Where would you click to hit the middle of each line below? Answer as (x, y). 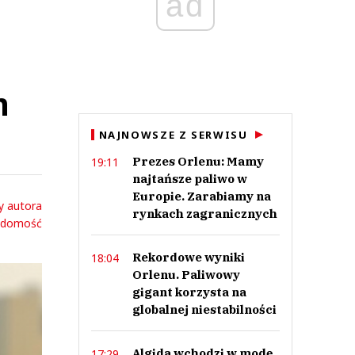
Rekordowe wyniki (188, 257)
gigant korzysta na (189, 292)
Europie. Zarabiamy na (201, 196)
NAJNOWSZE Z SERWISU (173, 135)
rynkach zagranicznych (204, 214)
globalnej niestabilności (204, 309)
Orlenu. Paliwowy (186, 275)
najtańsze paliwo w (189, 179)
